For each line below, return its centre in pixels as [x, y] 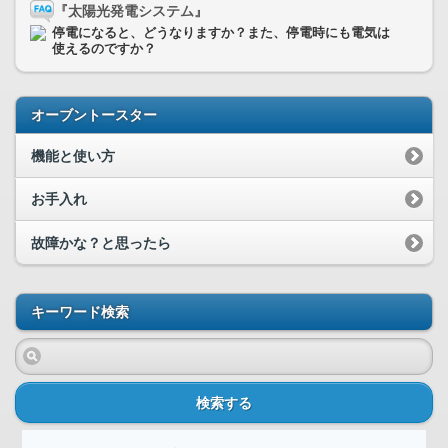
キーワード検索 [80, 311]
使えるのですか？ [104, 49]
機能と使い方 [73, 155]
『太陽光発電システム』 [131, 11]
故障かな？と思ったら [101, 242]
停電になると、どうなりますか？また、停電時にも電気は [221, 33]
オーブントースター [94, 115]
